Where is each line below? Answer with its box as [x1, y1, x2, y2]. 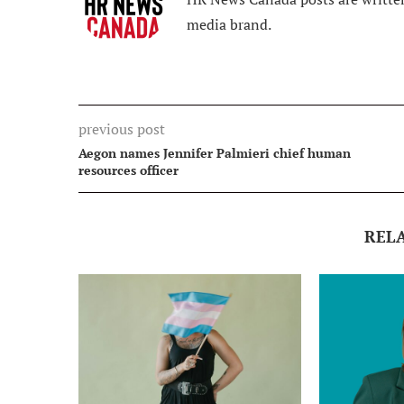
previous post [78, 118, 165, 139]
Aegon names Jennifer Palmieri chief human [78, 143, 351, 161]
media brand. [187, 14, 271, 34]
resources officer [78, 161, 179, 179]
